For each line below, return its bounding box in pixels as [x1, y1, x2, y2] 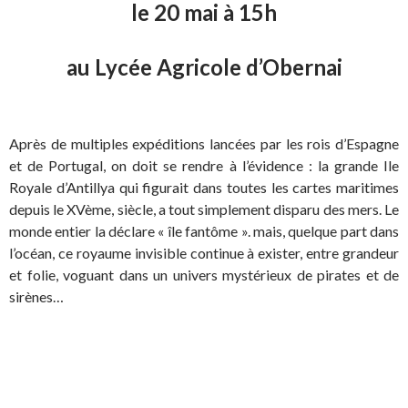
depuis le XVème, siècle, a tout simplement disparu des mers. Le [9, 200, 399, 219]
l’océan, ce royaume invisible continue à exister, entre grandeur [9, 244, 399, 262]
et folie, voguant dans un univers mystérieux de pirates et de [9, 266, 399, 284]
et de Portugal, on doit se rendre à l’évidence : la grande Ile [9, 157, 399, 175]
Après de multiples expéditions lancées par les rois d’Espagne [9, 135, 399, 153]
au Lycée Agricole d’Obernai [66, 54, 342, 81]
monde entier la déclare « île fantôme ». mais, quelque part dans [9, 222, 399, 240]
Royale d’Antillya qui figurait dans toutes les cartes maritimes [9, 178, 399, 197]
